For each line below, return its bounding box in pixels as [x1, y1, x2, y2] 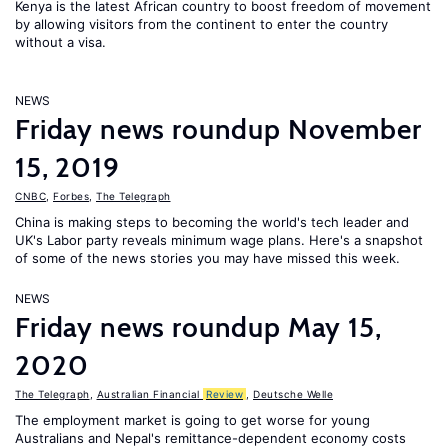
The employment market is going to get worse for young [15, 412, 370, 428]
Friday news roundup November [15, 112, 422, 146]
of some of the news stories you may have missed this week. [15, 250, 400, 266]
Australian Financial [96, 388, 203, 400]
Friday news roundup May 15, [15, 310, 382, 344]
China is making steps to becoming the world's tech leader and [15, 214, 409, 230]
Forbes [53, 190, 89, 202]
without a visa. [15, 34, 106, 50]
